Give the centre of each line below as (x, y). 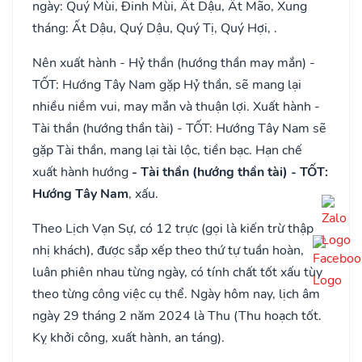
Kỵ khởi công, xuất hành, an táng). (128, 337)
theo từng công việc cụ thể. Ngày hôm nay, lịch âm (176, 294)
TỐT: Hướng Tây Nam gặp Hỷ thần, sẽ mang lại (167, 84)
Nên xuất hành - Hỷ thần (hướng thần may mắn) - (174, 63)
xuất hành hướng (82, 172)
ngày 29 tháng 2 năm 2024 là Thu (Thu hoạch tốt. (177, 316)
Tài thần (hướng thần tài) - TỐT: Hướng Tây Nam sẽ (179, 128)
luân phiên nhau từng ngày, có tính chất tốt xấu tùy (177, 272)
